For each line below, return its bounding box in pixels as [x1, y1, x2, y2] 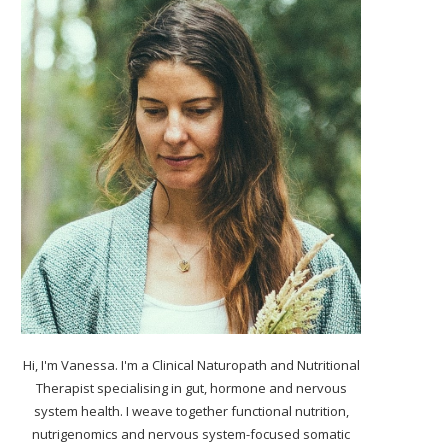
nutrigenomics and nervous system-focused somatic [32, 424, 350, 443]
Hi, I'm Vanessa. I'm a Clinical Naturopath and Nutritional [22, 355, 360, 374]
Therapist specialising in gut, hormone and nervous [35, 378, 347, 397]
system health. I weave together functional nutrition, [33, 401, 349, 420]
